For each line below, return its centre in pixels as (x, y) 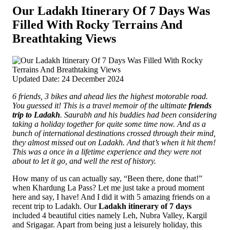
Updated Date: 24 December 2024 (68, 79)
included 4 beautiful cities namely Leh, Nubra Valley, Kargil (110, 215)
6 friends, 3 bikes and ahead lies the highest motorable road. (110, 96)
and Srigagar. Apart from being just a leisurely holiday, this (107, 224)
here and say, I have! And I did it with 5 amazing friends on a (111, 197)
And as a (191, 124)
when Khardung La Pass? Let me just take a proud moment (108, 187)
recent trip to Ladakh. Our (55, 206)
